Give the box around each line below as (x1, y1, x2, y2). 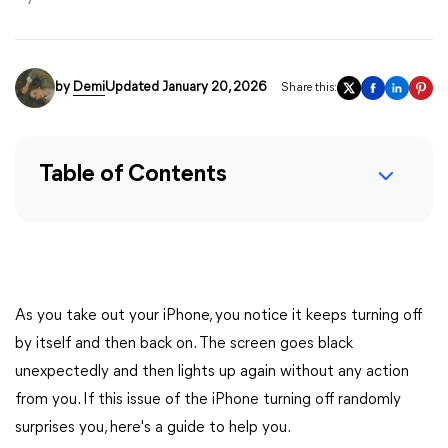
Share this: (281, 82, 337, 94)
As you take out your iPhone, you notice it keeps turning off (15, 308, 422, 324)
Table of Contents (39, 163, 227, 187)
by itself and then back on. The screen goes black (15, 336, 353, 352)
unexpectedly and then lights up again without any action (15, 364, 409, 380)
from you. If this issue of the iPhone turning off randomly (15, 392, 401, 408)
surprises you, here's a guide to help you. (15, 420, 291, 436)
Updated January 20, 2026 (105, 80, 266, 95)
